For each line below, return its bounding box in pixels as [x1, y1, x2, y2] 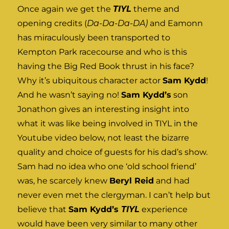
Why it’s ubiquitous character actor [17, 76, 163, 86]
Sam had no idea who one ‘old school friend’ [17, 162, 197, 172]
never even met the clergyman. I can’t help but [17, 190, 211, 200]
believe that [17, 204, 69, 215]
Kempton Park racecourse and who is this [17, 47, 188, 57]
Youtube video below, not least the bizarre [17, 133, 190, 143]
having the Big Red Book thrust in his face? [17, 61, 195, 72]
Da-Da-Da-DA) [87, 18, 148, 29]
